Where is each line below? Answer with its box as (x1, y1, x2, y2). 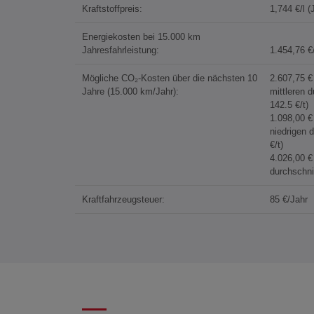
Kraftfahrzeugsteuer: (82, 194, 165, 205)
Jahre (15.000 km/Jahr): (82, 86, 179, 97)
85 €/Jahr (269, 194, 308, 205)
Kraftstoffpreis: (82, 4, 142, 15)
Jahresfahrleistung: (82, 45, 159, 56)
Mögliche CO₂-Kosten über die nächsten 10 (82, 73, 257, 84)
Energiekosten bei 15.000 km (82, 32, 200, 43)
